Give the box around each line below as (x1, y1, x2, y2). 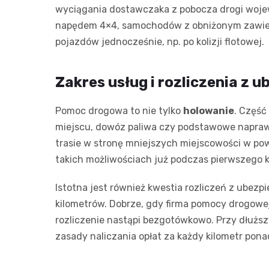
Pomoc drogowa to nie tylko (55, 105, 183, 117)
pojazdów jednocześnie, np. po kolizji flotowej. (55, 36, 264, 48)
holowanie (183, 105, 234, 117)
